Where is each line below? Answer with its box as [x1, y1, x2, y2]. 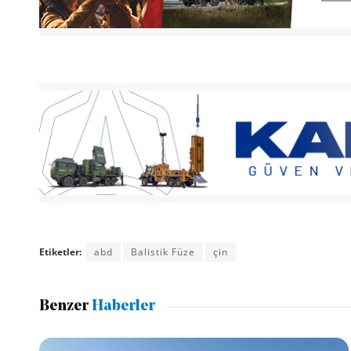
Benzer [38, 299, 89, 315]
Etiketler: [38, 244, 81, 259]
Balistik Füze [130, 244, 195, 259]
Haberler [88, 299, 155, 315]
